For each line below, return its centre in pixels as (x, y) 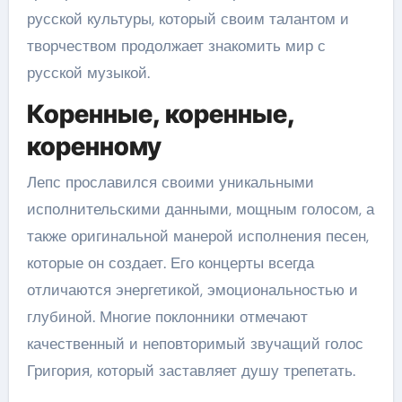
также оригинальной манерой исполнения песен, (197, 236)
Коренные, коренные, (161, 114)
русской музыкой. (88, 73)
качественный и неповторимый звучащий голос (195, 343)
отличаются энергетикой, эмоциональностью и (192, 289)
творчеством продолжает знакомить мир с (176, 46)
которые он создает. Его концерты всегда (170, 262)
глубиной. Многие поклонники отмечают (167, 316)
